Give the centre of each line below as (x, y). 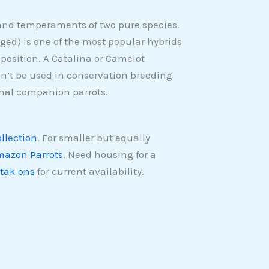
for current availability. (89, 171)
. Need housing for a (109, 155)
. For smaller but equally (93, 138)
